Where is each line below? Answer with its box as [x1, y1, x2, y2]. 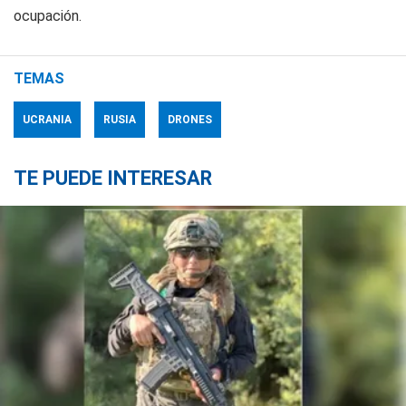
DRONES [168, 112, 212, 126]
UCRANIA [23, 112, 72, 126]
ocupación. [14, 6, 82, 24]
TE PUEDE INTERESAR [14, 166, 212, 189]
